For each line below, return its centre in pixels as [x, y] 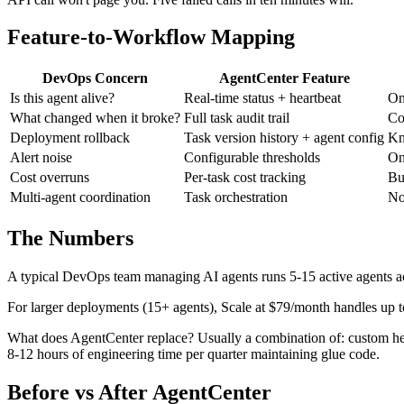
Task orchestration [236, 197]
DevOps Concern [95, 78]
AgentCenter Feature [284, 78]
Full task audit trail [237, 118]
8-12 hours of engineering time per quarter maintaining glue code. [193, 354]
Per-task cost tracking [245, 178]
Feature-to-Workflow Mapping [151, 37]
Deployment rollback [70, 138]
